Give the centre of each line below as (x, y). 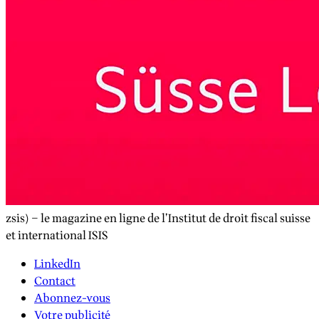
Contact (55, 281)
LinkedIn (57, 264)
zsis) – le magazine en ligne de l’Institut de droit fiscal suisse (158, 218)
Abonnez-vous (72, 298)
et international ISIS (57, 235)
